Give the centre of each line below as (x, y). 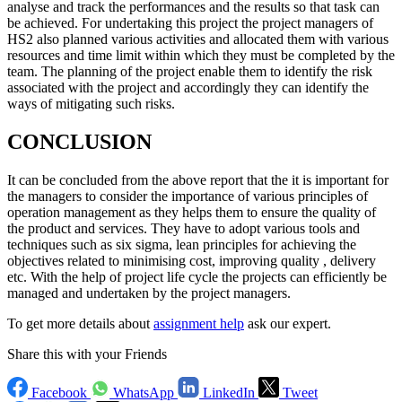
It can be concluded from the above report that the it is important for (198, 180)
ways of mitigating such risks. (91, 104)
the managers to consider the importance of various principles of (188, 197)
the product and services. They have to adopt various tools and (184, 229)
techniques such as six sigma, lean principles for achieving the (182, 245)
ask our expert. (288, 324)
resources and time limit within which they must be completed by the (201, 56)
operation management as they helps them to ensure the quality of (192, 213)
